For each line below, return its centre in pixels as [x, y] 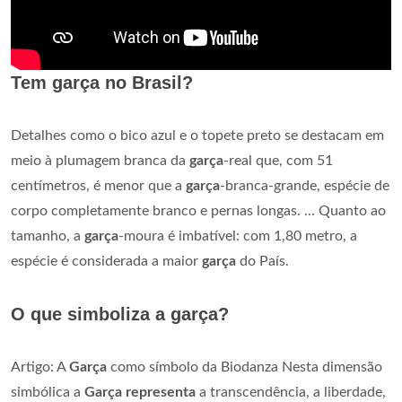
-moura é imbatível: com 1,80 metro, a [238, 236]
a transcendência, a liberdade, [291, 393]
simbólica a [48, 393]
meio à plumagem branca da [100, 161]
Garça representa [140, 393]
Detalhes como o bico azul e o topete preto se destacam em [197, 136]
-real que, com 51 [278, 161]
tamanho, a [48, 236]
